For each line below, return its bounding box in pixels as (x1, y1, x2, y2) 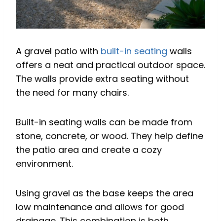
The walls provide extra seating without (16, 73, 189, 85)
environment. (16, 157, 73, 170)
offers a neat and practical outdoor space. (16, 59, 205, 72)
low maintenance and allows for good (16, 201, 184, 214)
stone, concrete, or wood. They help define (16, 130, 203, 143)
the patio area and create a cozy (16, 144, 162, 156)
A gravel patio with (16, 45, 101, 58)
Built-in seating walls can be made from (16, 116, 192, 129)
